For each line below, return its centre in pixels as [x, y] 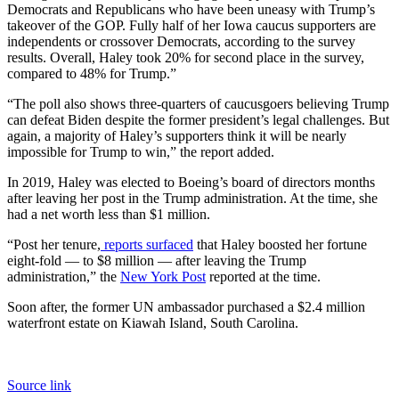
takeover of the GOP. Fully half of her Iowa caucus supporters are [191, 26]
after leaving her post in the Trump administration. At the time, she [192, 199]
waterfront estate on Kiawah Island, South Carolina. [153, 323]
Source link [39, 386]
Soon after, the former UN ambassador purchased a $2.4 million [186, 307]
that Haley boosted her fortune [280, 245]
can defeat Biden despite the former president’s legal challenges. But [198, 120]
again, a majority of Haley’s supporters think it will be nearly [177, 136]
